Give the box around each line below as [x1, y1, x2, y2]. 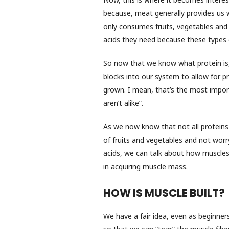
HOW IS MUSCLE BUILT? [103, 185, 225, 200]
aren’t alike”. [103, 98, 143, 108]
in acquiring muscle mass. [103, 161, 188, 171]
